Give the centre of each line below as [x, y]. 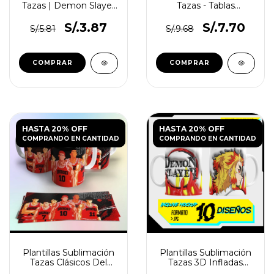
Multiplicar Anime [206, 15]
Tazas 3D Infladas [206, 262]
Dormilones [68, 15]
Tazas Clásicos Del [68, 262]
